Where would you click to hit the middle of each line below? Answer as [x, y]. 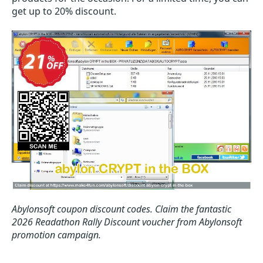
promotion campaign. [56, 235]
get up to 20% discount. [64, 11]
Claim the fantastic [193, 209]
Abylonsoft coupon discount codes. [82, 209]
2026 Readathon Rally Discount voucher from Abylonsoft [127, 222]
